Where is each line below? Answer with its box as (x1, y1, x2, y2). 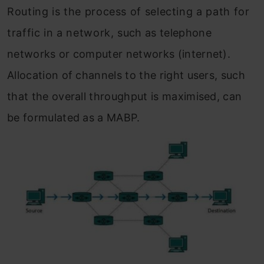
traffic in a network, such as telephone (7, 27, 212, 39)
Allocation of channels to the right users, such (7, 69, 246, 82)
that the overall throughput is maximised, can (7, 90, 242, 103)
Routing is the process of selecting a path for (7, 5, 250, 18)
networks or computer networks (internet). (7, 48, 231, 61)
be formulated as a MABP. (7, 111, 140, 124)
